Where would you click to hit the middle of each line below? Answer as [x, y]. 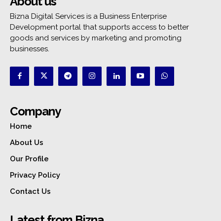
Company [35, 111]
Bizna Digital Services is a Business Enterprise [88, 16]
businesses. [30, 49]
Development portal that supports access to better [99, 27]
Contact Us [30, 191]
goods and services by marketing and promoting [96, 38]
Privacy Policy [35, 175]
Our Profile [29, 159]
